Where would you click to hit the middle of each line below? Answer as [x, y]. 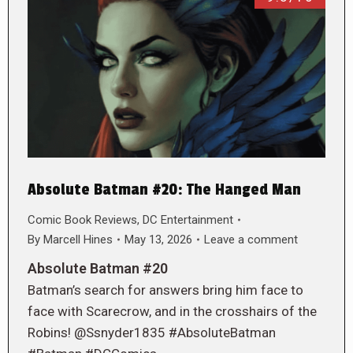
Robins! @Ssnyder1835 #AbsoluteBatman [152, 332]
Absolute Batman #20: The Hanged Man [164, 190]
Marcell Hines [78, 239]
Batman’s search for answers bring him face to [165, 290]
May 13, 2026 [158, 239]
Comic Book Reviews [82, 219]
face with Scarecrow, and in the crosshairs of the [172, 311]
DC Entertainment [188, 219]
